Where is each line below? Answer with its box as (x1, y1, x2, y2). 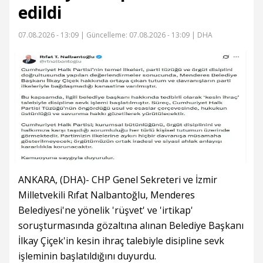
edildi (18, 1, 62, 23)
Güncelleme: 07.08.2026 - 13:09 (86, 30, 190, 40)
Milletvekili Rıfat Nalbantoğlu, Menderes (18, 188, 195, 201)
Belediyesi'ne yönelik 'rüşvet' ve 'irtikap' (18, 204, 193, 217)
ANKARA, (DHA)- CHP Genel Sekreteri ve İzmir (18, 173, 217, 186)
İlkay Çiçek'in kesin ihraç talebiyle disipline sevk (18, 234, 224, 247)
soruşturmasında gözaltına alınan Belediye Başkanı (18, 219, 244, 232)
